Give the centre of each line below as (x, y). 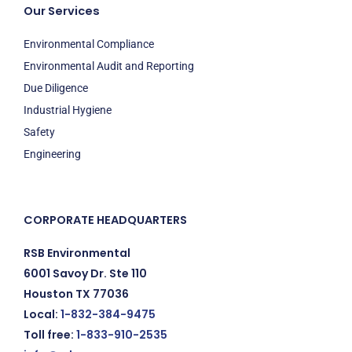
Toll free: (50, 335)
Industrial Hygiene (68, 110)
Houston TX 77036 (76, 294)
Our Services (62, 11)
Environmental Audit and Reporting (109, 66)
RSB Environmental (77, 253)
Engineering (52, 154)
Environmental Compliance (89, 44)
